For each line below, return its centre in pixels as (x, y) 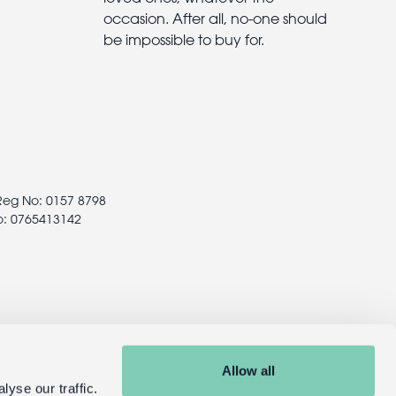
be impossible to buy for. (184, 39)
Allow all (248, 370)
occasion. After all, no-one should (216, 18)
